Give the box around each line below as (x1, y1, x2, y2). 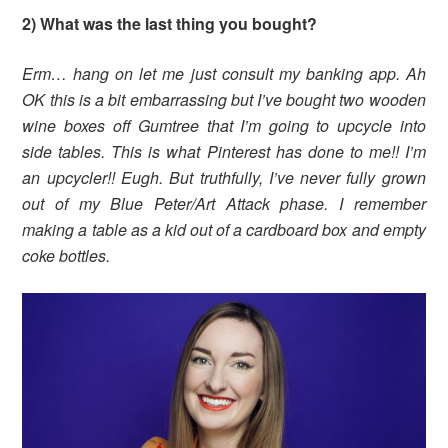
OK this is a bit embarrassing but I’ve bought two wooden (22, 88, 426, 112)
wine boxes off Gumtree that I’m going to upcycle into (22, 114, 426, 138)
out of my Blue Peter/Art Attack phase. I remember (22, 192, 426, 216)
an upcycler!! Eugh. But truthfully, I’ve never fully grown (22, 166, 426, 190)
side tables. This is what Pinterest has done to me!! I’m (22, 140, 426, 164)
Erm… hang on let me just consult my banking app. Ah (22, 62, 426, 86)
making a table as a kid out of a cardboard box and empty (22, 218, 426, 242)
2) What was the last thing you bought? (22, 12, 318, 36)
